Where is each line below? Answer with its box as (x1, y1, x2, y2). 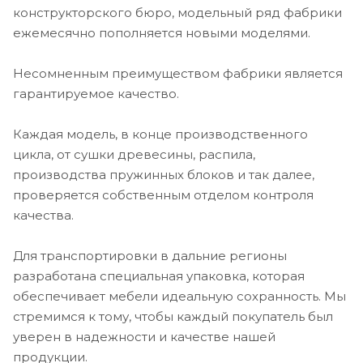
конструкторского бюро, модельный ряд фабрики (13, 4, 342, 20)
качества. (13, 207, 74, 223)
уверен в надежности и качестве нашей (13, 328, 275, 344)
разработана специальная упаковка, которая (13, 267, 305, 284)
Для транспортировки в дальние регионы (13, 247, 287, 263)
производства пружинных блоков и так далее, (13, 166, 314, 182)
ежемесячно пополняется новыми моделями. (13, 24, 310, 41)
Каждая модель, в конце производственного (13, 126, 308, 142)
